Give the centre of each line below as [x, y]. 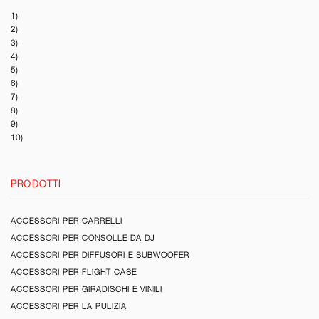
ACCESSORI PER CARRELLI [67, 220]
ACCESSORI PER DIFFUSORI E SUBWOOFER [100, 255]
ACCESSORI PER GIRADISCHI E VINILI [87, 289]
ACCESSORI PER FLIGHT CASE [74, 272]
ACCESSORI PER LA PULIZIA [69, 306]
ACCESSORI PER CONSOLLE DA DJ [83, 237]
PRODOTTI [36, 184]
